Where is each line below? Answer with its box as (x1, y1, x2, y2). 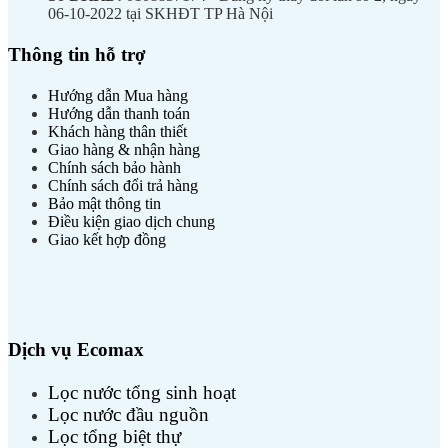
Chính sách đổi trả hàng (48, 177, 198, 195)
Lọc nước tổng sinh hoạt (48, 382, 236, 404)
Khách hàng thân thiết (48, 123, 187, 141)
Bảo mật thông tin (48, 195, 161, 213)
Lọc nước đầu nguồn (48, 404, 209, 426)
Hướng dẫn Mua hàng (48, 87, 188, 105)
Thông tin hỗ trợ (8, 44, 146, 66)
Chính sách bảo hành (48, 159, 181, 177)
